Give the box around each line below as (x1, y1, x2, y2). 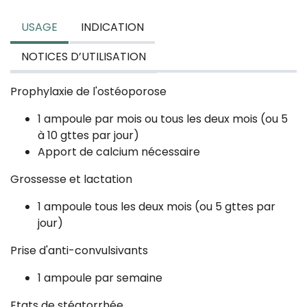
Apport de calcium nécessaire (38, 144, 200, 160)
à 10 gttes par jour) (38, 127, 139, 143)
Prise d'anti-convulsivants (10, 243, 148, 258)
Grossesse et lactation (10, 171, 132, 187)
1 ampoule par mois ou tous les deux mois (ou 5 (38, 111, 288, 127)
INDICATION (81, 19, 144, 35)
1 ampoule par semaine (38, 270, 162, 286)
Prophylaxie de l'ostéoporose (10, 84, 167, 99)
